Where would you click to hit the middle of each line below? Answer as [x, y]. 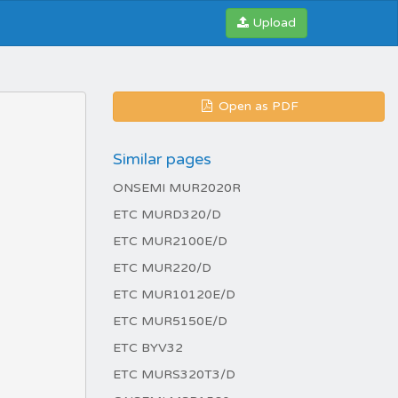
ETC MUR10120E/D [174, 295]
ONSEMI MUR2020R [177, 188]
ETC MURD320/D [167, 215]
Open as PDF [257, 106]
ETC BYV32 [148, 348]
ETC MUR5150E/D [170, 321]
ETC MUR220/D [162, 268]
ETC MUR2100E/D [170, 241]
